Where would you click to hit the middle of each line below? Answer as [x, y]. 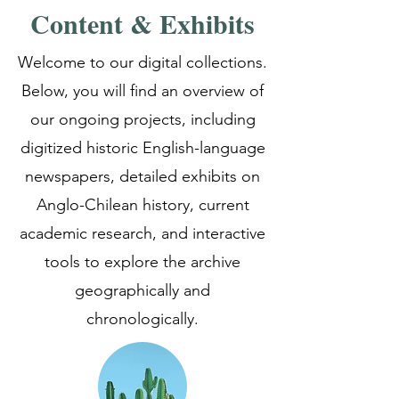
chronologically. [142, 319]
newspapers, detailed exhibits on [142, 176]
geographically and [142, 290]
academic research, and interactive [142, 233]
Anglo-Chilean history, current [142, 205]
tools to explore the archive [142, 262]
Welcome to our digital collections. [142, 62]
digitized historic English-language [142, 148]
